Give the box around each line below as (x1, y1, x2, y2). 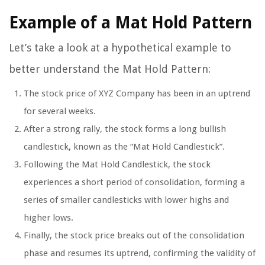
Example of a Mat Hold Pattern (9, 13, 252, 33)
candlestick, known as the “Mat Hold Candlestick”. (24, 141, 225, 153)
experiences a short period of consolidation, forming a (24, 177, 245, 188)
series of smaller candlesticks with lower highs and (24, 195, 229, 206)
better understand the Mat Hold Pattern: (9, 63, 211, 76)
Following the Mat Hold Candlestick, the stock (24, 159, 211, 170)
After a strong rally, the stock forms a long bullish (24, 124, 226, 135)
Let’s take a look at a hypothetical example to (9, 41, 231, 54)
